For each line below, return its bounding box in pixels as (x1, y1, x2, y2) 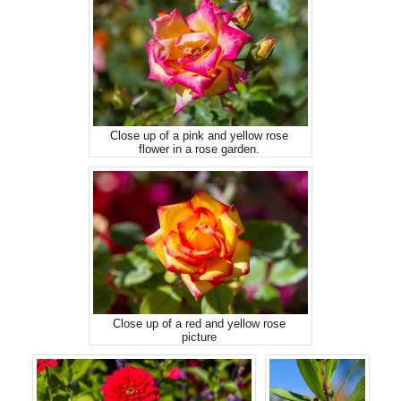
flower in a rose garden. (139, 142, 260, 156)
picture (182, 330, 217, 344)
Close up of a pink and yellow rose (110, 129, 288, 142)
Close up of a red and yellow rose (113, 317, 286, 330)
